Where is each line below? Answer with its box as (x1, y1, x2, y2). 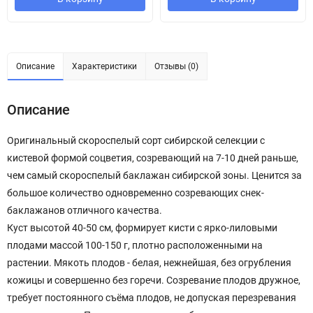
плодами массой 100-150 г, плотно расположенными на (7, 240, 263, 251)
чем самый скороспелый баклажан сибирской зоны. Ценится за (7, 170, 302, 181)
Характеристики (72, 61, 137, 71)
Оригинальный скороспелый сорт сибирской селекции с (7, 135, 265, 146)
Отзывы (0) (154, 61, 198, 71)
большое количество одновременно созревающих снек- (7, 187, 264, 198)
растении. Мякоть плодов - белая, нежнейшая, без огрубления (7, 257, 291, 268)
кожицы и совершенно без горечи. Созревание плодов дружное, (7, 275, 300, 286)
